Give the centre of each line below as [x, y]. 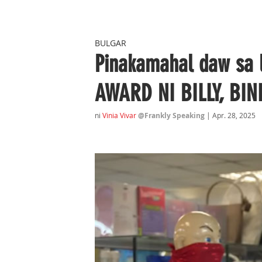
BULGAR [111, 43]
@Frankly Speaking [172, 116]
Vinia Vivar [119, 115]
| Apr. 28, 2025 [231, 115]
